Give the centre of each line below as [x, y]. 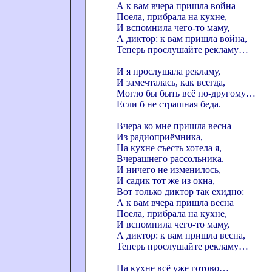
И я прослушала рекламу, [168, 71]
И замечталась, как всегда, [171, 82]
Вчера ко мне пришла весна [175, 126]
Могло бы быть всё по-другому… [186, 93]
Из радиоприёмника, [160, 137]
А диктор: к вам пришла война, [182, 39]
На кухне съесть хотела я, [169, 148]
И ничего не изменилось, [169, 170]
